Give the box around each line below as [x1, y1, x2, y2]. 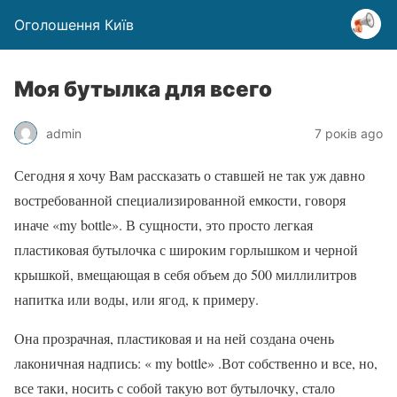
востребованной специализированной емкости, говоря [14, 191, 346, 209]
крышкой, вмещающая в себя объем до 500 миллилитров [14, 265, 357, 284]
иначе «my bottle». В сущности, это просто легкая [14, 215, 313, 234]
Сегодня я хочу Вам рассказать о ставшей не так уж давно [14, 166, 365, 184]
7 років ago [315, 125, 383, 141]
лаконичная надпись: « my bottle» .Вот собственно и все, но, [14, 354, 378, 372]
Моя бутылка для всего [14, 76, 272, 102]
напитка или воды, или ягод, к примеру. [14, 290, 259, 308]
